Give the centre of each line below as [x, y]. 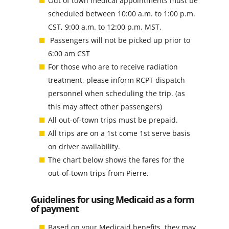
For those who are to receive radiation [113, 66]
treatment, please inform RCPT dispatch [116, 80]
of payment [54, 208]
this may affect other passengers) [105, 106]
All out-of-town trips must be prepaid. [113, 120]
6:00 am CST [69, 53]
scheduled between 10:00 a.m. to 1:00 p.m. [121, 13]
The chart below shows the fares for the [116, 159]
